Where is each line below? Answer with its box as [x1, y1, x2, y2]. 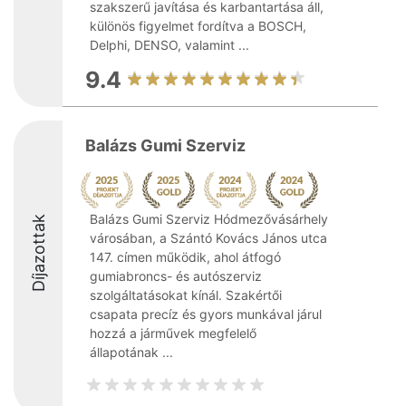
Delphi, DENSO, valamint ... [90, 37, 249, 53]
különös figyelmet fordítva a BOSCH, [90, 18, 306, 34]
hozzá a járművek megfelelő [90, 325, 256, 341]
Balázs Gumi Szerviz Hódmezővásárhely [90, 211, 328, 227]
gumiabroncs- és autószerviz [90, 268, 262, 284]
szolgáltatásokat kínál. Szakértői [90, 287, 282, 303]
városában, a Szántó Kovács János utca [90, 230, 327, 246]
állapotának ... [90, 344, 173, 360]
